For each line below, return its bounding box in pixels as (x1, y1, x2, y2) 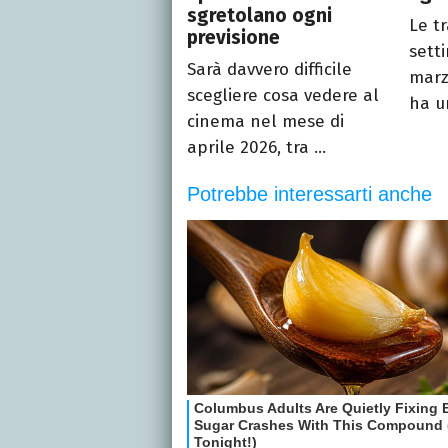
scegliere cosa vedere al (187, 84, 379, 106)
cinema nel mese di (187, 110, 344, 132)
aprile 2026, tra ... (187, 136, 326, 158)
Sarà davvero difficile (187, 58, 352, 80)
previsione (187, 25, 280, 49)
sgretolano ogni (187, 3, 332, 27)
